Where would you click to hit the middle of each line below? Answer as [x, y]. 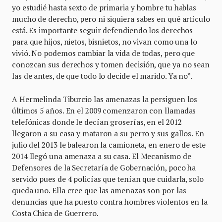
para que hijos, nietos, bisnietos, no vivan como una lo [105, 41]
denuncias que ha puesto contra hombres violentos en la [110, 201]
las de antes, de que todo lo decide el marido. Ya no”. [102, 76]
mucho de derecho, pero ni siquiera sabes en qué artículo [111, 19]
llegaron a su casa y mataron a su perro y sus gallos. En [108, 133]
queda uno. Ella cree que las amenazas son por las [99, 190]
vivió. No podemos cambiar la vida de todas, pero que [104, 53]
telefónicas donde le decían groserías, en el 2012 [97, 122]
